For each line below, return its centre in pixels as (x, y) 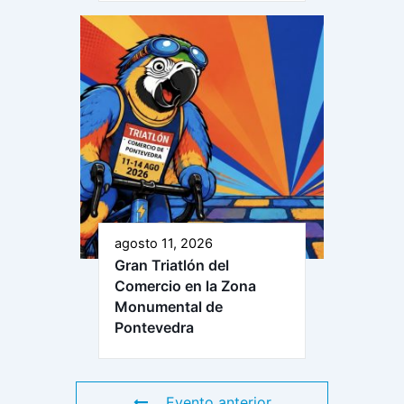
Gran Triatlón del (172, 265)
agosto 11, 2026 (164, 243)
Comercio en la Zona (185, 285)
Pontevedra (154, 327)
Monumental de (169, 306)
